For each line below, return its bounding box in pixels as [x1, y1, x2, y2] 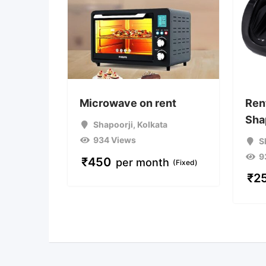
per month [116, 156, 169, 169]
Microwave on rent [80, 96, 176, 109]
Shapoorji [93, 119, 133, 129]
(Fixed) [173, 157, 198, 167]
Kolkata [137, 119, 167, 129]
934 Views [93, 134, 136, 145]
